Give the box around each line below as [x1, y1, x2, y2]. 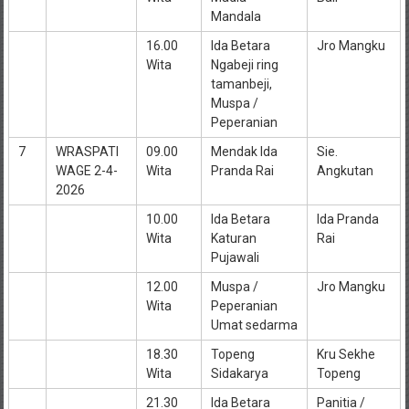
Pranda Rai [210, 163, 274, 178]
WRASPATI [55, 143, 119, 159]
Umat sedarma [210, 317, 298, 332]
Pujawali [210, 249, 259, 265]
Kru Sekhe [316, 346, 375, 362]
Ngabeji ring [210, 57, 278, 72]
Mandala [210, 8, 261, 24]
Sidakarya [210, 365, 268, 381]
